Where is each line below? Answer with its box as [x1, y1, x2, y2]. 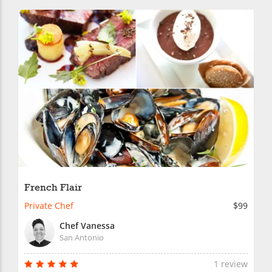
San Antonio [59, 231, 104, 243]
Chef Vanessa [59, 219, 115, 231]
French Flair [24, 181, 82, 194]
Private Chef [24, 199, 73, 211]
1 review [214, 257, 248, 270]
